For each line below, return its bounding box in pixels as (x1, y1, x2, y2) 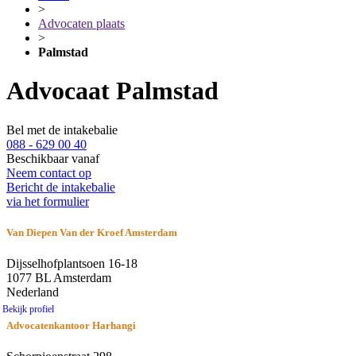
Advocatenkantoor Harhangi (6, 319, 136, 332)
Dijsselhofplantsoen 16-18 (6, 257, 137, 271)
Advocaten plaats (38, 17, 125, 30)
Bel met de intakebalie (6, 122, 118, 137)
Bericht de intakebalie (6, 180, 115, 194)
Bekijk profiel (2, 304, 54, 315)
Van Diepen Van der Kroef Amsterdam (6, 226, 177, 239)
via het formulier (6, 194, 89, 208)
